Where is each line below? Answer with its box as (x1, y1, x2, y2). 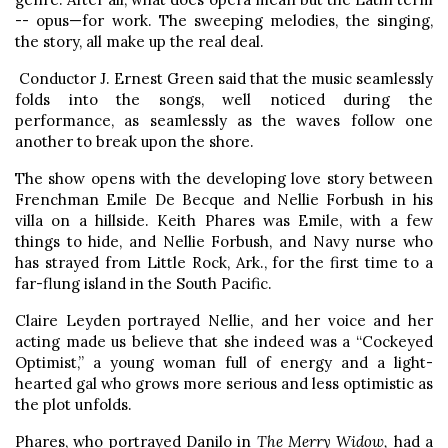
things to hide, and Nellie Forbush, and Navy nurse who (15, 231, 433, 251)
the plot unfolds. (15, 394, 132, 414)
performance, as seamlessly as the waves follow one (15, 110, 433, 130)
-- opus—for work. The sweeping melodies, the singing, (15, 10, 433, 30)
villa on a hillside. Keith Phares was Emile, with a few (15, 210, 433, 230)
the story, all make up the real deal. (15, 31, 264, 51)
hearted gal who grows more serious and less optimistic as (15, 373, 433, 393)
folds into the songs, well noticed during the (15, 89, 433, 109)
